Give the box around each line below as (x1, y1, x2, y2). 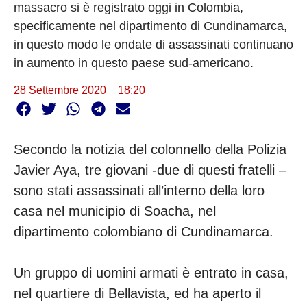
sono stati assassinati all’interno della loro (14, 183, 265, 199)
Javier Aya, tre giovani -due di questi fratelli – (14, 162, 286, 178)
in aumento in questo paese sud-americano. (14, 56, 257, 70)
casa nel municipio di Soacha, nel (14, 204, 216, 219)
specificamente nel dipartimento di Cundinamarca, (14, 19, 287, 33)
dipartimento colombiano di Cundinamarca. (14, 224, 278, 240)
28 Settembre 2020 (14, 84, 106, 97)
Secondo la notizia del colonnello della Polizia (14, 142, 286, 158)
